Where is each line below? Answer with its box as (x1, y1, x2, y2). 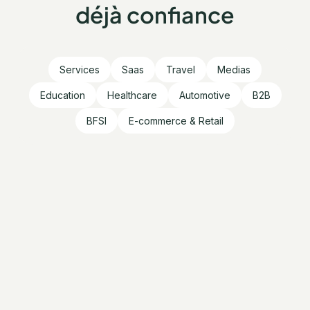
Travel (166, 64, 195, 76)
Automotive (179, 89, 230, 102)
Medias (217, 64, 250, 76)
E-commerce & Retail (129, 115, 224, 127)
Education (39, 89, 85, 102)
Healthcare (107, 89, 157, 102)
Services (60, 64, 100, 76)
